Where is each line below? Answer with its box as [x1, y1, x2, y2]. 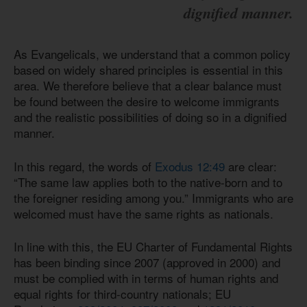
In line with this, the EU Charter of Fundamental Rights [14, 238, 293, 256]
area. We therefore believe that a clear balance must [14, 77, 282, 95]
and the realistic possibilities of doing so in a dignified [14, 108, 286, 126]
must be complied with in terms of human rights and [14, 269, 278, 287]
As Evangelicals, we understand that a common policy [14, 45, 291, 63]
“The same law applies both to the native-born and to [14, 173, 282, 191]
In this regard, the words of [14, 157, 155, 175]
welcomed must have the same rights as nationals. [14, 204, 277, 222]
